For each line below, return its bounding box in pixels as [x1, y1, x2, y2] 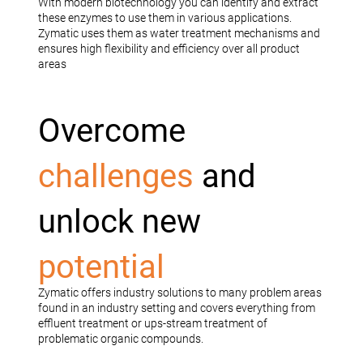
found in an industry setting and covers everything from [37, 301, 315, 315]
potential [37, 248, 164, 287]
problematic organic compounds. [37, 332, 203, 346]
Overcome [37, 112, 186, 151]
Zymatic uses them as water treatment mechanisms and [37, 27, 320, 41]
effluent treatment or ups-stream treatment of [37, 317, 267, 331]
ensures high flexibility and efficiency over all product [37, 42, 300, 56]
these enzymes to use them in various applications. [37, 11, 292, 25]
